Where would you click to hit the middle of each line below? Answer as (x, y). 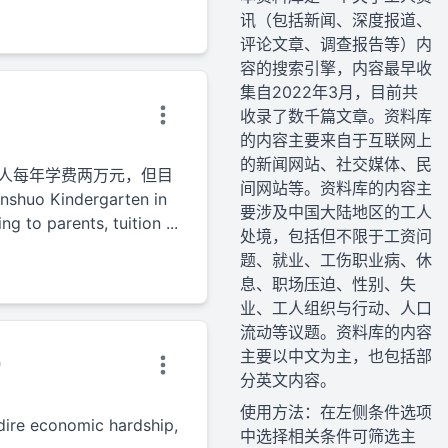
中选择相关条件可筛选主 (328, 436)
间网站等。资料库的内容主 (336, 188)
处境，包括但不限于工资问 (336, 236)
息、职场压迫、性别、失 (328, 284)
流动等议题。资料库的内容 (336, 332)
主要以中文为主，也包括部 (336, 356)
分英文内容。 (288, 380)
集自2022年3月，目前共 (329, 92)
